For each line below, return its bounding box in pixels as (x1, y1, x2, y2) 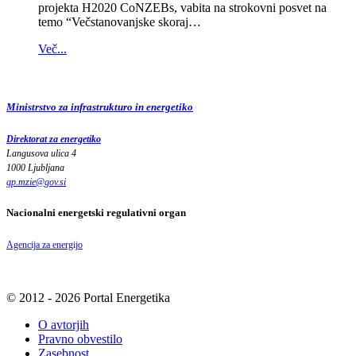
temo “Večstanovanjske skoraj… (38, 15, 201, 29)
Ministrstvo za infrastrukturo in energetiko (6, 101, 193, 114)
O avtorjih (38, 317, 89, 331)
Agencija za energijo (6, 238, 83, 250)
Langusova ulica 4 (6, 148, 76, 160)
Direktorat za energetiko (6, 133, 101, 145)
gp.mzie (6, 176, 36, 188)
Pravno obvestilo (38, 331, 122, 346)
